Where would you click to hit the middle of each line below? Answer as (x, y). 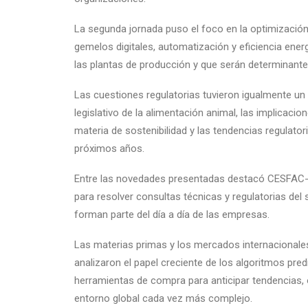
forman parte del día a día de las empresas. (172, 214)
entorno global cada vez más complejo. (163, 298)
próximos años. (109, 148)
